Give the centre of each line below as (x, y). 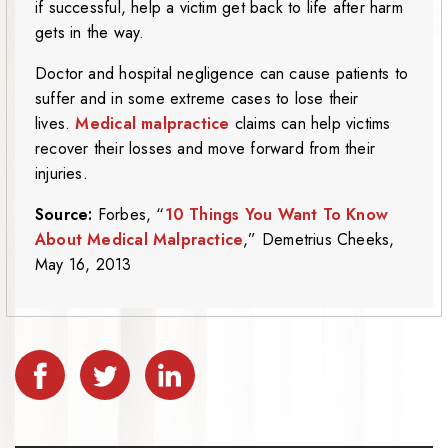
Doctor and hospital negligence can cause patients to (221, 74)
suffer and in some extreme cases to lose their (197, 99)
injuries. (61, 174)
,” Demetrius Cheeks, (319, 240)
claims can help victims (310, 124)
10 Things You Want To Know (276, 215)
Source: (66, 215)
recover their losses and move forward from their (205, 149)
